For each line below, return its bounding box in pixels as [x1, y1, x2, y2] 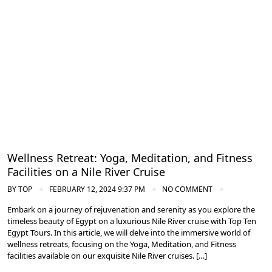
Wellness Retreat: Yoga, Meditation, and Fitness [7, 151, 253, 166]
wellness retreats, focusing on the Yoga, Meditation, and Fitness [7, 239, 236, 250]
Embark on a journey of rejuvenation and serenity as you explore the [7, 204, 255, 216]
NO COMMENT [162, 184, 212, 195]
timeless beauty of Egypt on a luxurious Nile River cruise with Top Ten [7, 216, 256, 227]
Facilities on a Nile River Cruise [7, 165, 165, 180]
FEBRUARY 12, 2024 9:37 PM [49, 184, 145, 195]
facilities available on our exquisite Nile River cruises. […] [7, 250, 207, 262]
